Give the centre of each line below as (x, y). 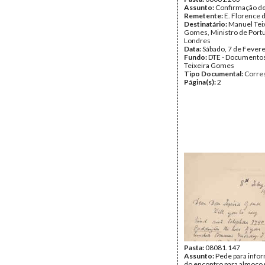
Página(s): (201, 82)
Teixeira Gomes (209, 65)
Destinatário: (206, 24)
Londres (197, 41)
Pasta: (195, 248)
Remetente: (204, 16)
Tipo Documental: (214, 74)
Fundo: (196, 57)
